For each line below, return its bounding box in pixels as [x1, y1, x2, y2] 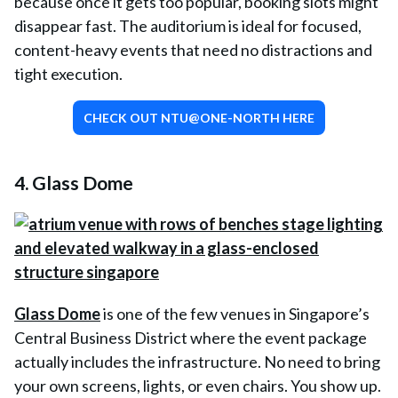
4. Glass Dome [14, 171, 133, 194]
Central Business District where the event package [14, 328, 367, 347]
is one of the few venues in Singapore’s [100, 304, 370, 323]
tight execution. [14, 64, 123, 84]
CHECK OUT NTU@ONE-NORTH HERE [84, 110, 314, 125]
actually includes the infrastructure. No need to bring [14, 352, 380, 371]
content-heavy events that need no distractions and [14, 40, 372, 60]
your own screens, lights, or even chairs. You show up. [14, 376, 381, 395]
